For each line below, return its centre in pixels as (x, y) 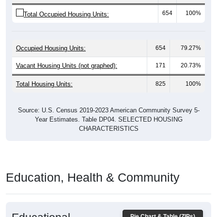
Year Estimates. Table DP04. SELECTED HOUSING (108, 109)
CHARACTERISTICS (108, 118)
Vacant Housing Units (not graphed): (67, 55)
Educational (41, 207)
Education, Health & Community (93, 167)
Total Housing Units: (44, 74)
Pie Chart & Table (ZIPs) (163, 206)
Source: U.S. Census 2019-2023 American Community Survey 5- (108, 100)
